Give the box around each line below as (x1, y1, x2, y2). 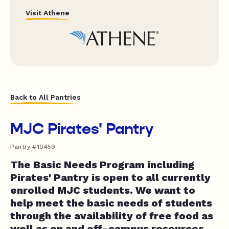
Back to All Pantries (10, 93, 81, 101)
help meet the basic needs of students (10, 196, 212, 209)
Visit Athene (26, 9, 70, 17)
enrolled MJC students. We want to (10, 184, 195, 196)
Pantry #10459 (10, 143, 56, 150)
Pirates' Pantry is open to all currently (10, 171, 211, 184)
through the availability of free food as (10, 209, 213, 222)
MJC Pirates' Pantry (10, 119, 154, 138)
